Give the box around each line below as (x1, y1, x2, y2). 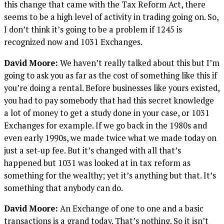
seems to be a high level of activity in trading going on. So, (4, 11, 218, 23)
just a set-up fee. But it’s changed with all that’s (4, 144, 181, 156)
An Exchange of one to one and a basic (58, 203, 203, 214)
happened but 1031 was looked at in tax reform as (4, 157, 190, 168)
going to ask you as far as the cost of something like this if (4, 69, 217, 81)
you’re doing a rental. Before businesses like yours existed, (4, 82, 219, 93)
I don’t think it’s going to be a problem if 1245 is (4, 24, 182, 35)
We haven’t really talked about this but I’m (58, 57, 219, 68)
